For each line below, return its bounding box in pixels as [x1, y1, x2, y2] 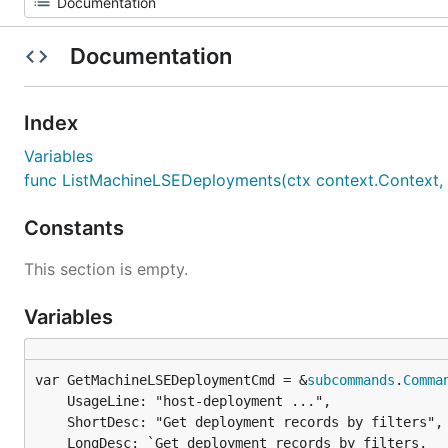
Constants [24, 216, 129, 240]
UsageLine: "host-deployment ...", [35, 393, 67, 409]
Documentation [64, 43, 237, 69]
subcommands [307, 372, 395, 388]
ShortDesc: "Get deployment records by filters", [35, 414, 67, 430]
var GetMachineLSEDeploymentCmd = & [35, 372, 307, 388]
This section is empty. [24, 259, 188, 279]
